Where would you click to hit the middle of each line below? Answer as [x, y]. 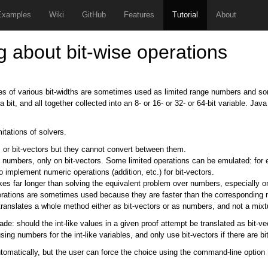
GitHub [94, 15]
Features [139, 15]
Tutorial [185, 15]
